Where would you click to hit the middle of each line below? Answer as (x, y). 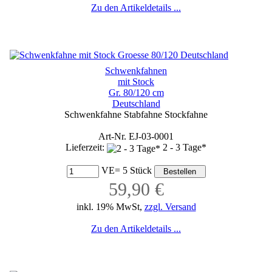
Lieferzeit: (86, 148)
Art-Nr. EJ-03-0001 (136, 137)
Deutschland (136, 104)
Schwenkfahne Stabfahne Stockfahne (136, 115)
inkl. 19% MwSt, (110, 206)
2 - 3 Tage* (185, 148)
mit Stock (136, 82)
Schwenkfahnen (136, 71)
